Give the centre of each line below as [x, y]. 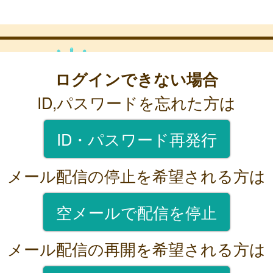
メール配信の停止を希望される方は [136, 175]
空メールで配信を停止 [136, 212]
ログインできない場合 [136, 79]
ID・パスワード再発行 [136, 139]
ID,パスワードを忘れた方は [136, 102]
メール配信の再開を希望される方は [136, 248]
